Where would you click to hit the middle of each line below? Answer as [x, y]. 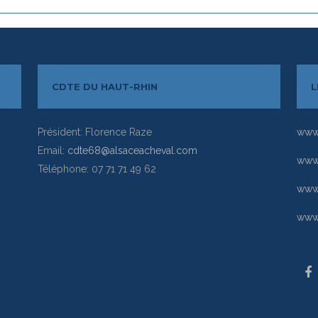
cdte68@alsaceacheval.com [133, 150]
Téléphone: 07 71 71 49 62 [97, 169]
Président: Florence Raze [95, 132]
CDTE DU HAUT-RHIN [105, 86]
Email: [53, 150]
